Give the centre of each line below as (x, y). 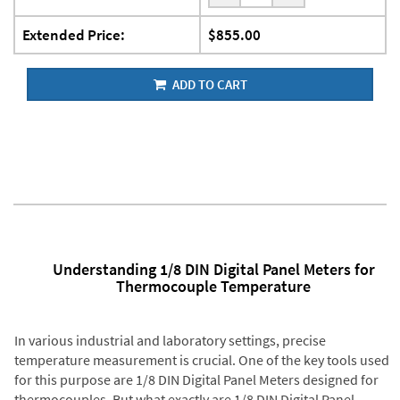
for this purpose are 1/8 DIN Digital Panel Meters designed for (196, 379)
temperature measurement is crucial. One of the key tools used (201, 359)
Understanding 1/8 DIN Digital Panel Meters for (213, 270)
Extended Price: (74, 35)
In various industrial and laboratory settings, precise (170, 340)
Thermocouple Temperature (213, 287)
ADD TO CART (208, 85)
